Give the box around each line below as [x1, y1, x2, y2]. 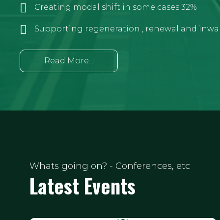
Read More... [44, 56, 93, 66]
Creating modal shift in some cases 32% [34, 2, 197, 12]
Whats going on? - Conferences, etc [29, 161, 190, 172]
